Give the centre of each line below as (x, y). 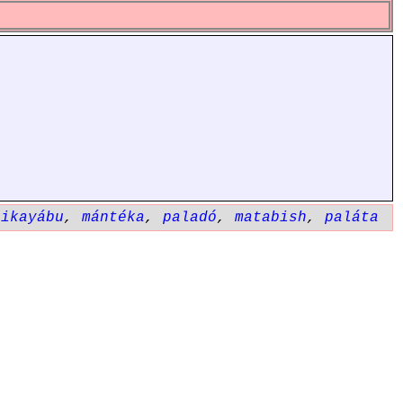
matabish (271, 218)
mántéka (113, 218)
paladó (190, 218)
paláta (352, 218)
